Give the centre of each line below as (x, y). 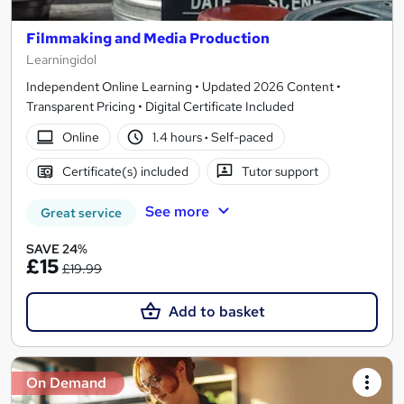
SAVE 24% (57, 249)
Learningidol (61, 60)
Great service (81, 213)
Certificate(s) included (125, 171)
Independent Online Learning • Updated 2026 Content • (184, 87)
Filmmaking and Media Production (148, 39)
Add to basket (216, 312)
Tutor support (280, 171)
